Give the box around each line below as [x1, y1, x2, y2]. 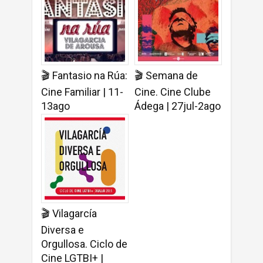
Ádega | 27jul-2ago [134, 100, 221, 113]
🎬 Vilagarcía [41, 207, 97, 220]
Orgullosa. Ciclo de [41, 238, 127, 251]
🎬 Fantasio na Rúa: [41, 69, 127, 82]
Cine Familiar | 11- [41, 86, 123, 99]
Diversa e [41, 224, 84, 237]
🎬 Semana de [134, 69, 198, 82]
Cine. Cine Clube [134, 86, 211, 99]
